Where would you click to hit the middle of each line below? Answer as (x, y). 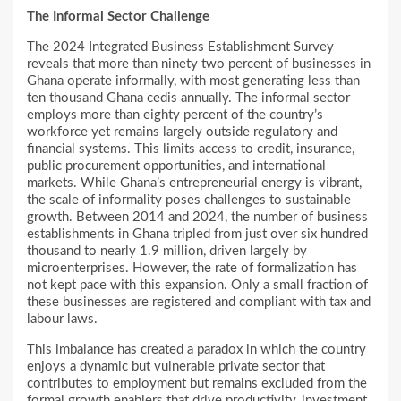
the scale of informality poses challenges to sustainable (189, 200)
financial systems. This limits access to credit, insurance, (191, 149)
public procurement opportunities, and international (176, 166)
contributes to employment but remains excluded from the (197, 384)
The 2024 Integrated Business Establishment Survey (180, 47)
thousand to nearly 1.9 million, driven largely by (167, 252)
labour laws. (62, 320)
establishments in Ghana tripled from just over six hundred (197, 235)
